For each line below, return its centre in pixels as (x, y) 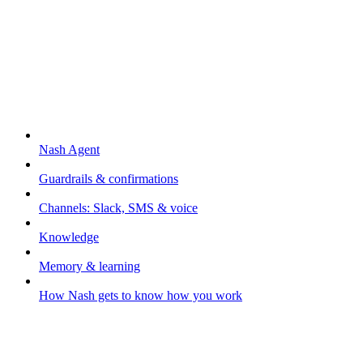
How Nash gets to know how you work (141, 296)
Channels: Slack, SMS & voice (118, 208)
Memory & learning (90, 267)
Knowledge (69, 237)
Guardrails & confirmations (109, 179)
